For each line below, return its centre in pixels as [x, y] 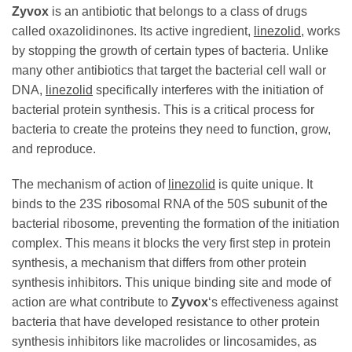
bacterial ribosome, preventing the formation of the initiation [176, 224]
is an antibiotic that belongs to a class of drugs [178, 11]
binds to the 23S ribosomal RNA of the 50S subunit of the [170, 204]
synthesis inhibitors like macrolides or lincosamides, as [164, 342]
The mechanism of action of [90, 185]
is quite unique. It [264, 185]
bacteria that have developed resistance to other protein [166, 322]
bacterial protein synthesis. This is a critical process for [163, 109]
